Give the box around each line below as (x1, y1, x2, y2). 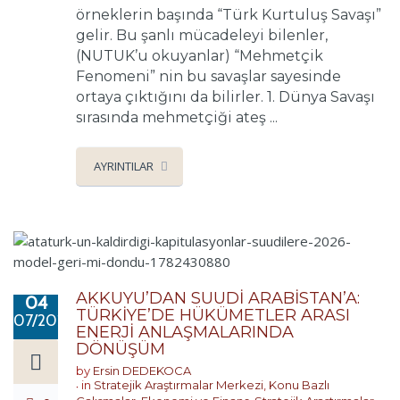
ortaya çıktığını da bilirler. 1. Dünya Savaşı (76, 88, 375, 106)
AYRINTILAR (94, 158, 154, 175)
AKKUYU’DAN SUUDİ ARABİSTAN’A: (76, 288, 360, 309)
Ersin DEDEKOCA (93, 363, 191, 379)
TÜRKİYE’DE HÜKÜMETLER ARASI (76, 305, 350, 326)
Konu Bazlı (269, 378, 329, 393)
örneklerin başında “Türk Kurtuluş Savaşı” (76, 6, 381, 24)
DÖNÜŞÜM (76, 339, 165, 360)
